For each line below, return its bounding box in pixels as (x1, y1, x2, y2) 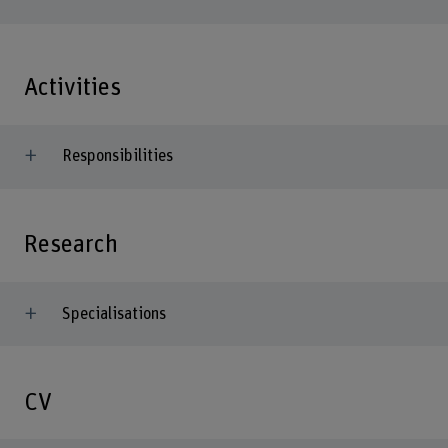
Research (23, 232, 118, 258)
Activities (23, 75, 121, 101)
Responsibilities (61, 148, 173, 165)
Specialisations (61, 305, 166, 322)
